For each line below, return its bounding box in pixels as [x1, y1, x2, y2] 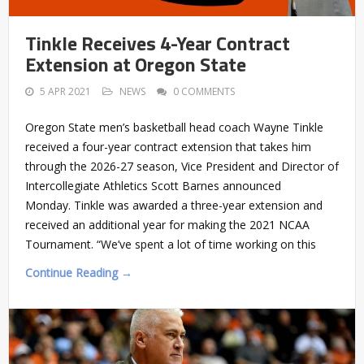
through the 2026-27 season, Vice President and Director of [25, 158, 339, 174]
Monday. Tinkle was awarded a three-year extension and [25, 197, 323, 213]
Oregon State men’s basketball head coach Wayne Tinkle [25, 119, 323, 135]
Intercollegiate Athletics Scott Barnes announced [25, 177, 281, 193]
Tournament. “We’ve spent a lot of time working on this [25, 236, 316, 252]
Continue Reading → [25, 264, 132, 280]
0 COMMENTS [173, 84, 235, 98]
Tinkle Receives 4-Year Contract [25, 28, 290, 58]
